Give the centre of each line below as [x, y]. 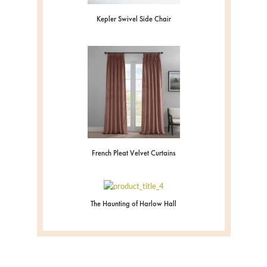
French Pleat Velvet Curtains [133, 153]
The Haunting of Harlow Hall [133, 204]
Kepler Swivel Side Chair [133, 19]
